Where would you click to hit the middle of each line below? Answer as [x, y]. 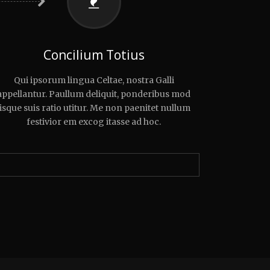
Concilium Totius [94, 55]
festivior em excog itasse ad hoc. [94, 122]
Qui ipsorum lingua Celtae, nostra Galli [94, 80]
